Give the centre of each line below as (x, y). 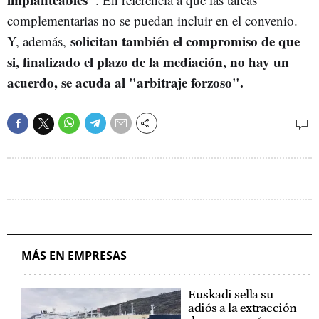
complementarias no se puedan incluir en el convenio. (152, 20)
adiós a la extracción (242, 308)
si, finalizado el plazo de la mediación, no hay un (148, 62)
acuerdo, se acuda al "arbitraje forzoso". (127, 82)
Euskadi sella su (231, 294)
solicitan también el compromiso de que (185, 41)
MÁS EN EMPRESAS (74, 255)
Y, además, (39, 41)
